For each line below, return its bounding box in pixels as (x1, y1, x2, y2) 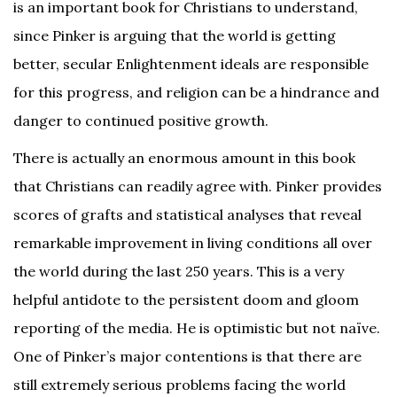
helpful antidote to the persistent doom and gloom (13, 291, 359, 308)
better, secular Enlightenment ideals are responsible (13, 55, 369, 73)
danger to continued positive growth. (13, 112, 269, 129)
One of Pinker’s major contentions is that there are (13, 347, 362, 365)
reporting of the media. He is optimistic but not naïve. (13, 319, 380, 337)
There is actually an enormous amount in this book (13, 149, 355, 167)
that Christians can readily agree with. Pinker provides (13, 177, 382, 195)
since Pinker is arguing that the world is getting (13, 27, 336, 44)
